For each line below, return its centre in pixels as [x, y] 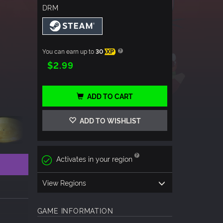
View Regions [64, 182]
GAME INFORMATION [75, 210]
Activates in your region [94, 159]
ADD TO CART [110, 96]
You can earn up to [69, 51]
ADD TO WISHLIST [109, 120]
